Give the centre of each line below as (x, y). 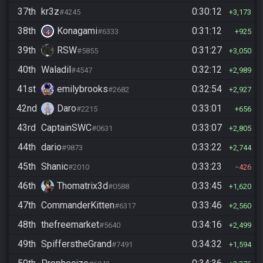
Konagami (77, 31)
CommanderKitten (78, 205)
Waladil (56, 70)
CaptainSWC (66, 128)
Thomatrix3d (82, 186)
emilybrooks (82, 89)
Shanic (55, 166)
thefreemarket (70, 225)
